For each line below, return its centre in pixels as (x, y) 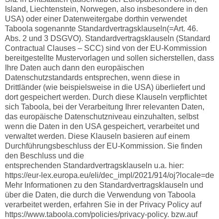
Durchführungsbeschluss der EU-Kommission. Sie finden (103, 146)
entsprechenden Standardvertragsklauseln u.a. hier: (94, 165)
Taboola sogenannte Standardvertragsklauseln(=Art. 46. (101, 28)
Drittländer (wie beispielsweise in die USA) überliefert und (105, 87)
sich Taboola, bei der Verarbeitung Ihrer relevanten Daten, (104, 107)
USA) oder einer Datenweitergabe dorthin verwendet (96, 19)
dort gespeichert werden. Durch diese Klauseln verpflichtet (106, 97)
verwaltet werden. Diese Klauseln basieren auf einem (97, 136)
